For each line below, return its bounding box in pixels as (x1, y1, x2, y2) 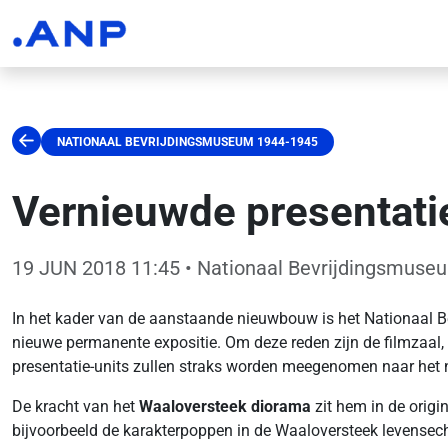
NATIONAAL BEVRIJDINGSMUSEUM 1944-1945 (57, 134, 318, 149)
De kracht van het (12, 397, 139, 416)
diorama (251, 397, 311, 416)
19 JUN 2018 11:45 (12, 256, 180, 280)
